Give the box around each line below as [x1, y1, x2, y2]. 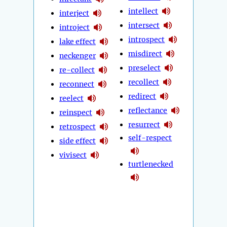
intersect [128, 20, 160, 30]
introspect [128, 34, 165, 44]
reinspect [59, 107, 92, 117]
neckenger [59, 51, 96, 60]
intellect [128, 6, 159, 16]
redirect [128, 91, 157, 101]
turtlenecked [128, 160, 174, 169]
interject [59, 8, 89, 18]
